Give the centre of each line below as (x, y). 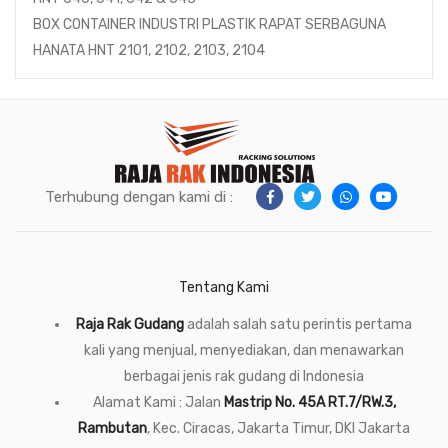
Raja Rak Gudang (130, 324)
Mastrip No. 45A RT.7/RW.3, (309, 402)
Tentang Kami (224, 287)
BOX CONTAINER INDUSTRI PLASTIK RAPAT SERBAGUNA (209, 24)
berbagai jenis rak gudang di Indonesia (244, 376)
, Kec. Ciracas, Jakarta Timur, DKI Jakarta (278, 428)
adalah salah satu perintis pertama (298, 324)
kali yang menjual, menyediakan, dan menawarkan (244, 350)
